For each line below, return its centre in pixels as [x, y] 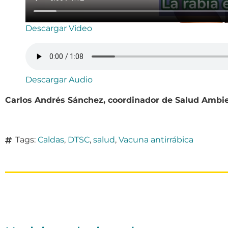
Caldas [51, 140]
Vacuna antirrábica [156, 140]
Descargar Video [59, 28]
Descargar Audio [59, 80]
